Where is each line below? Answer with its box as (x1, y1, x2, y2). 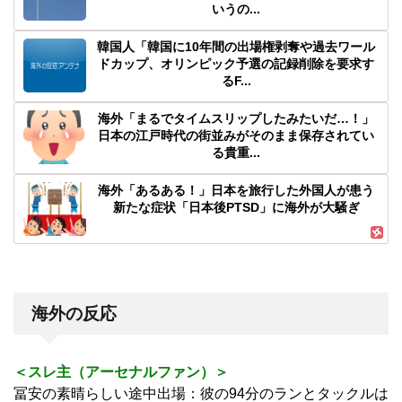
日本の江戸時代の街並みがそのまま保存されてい (98, 128, 374, 144)
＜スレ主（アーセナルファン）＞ (13, 364, 229, 380)
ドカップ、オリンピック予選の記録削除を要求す (98, 57, 374, 72)
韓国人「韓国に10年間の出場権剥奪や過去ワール (97, 39, 375, 55)
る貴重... (212, 145, 260, 161)
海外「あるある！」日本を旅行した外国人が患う (98, 183, 374, 198)
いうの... (212, 2, 260, 17)
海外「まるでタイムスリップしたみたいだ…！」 (98, 111, 374, 127)
